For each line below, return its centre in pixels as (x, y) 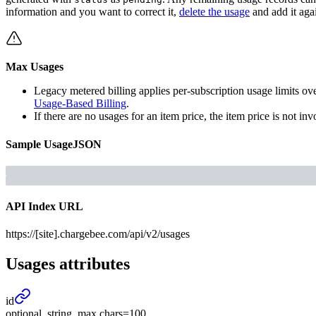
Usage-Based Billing (80, 104)
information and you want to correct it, (92, 12)
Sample (23, 144)
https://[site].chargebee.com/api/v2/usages (98, 234)
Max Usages (35, 67)
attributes (92, 264)
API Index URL (44, 207)
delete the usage (214, 12)
